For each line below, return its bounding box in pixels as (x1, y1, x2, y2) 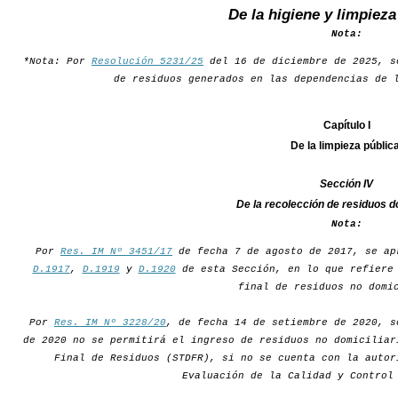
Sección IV (320, 178, 373, 191)
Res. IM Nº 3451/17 (60, 246, 172, 258)
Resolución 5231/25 (92, 56, 203, 68)
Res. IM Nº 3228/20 (54, 317, 166, 329)
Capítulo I (322, 119, 370, 132)
